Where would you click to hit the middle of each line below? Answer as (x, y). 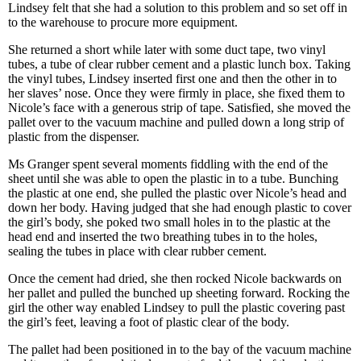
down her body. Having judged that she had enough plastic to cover (180, 207)
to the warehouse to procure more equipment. (123, 22)
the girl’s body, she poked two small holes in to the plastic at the (169, 222)
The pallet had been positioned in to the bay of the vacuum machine (180, 349)
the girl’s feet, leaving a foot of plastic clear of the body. (149, 322)
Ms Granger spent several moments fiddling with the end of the (168, 164)
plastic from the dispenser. (74, 137)
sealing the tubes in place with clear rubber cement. (137, 251)
